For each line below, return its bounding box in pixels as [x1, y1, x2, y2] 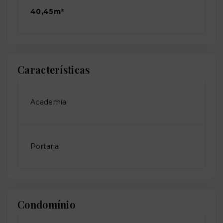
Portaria [30, 142, 59, 151]
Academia [30, 98, 67, 107]
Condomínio [17, 198, 75, 212]
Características [17, 63, 90, 77]
